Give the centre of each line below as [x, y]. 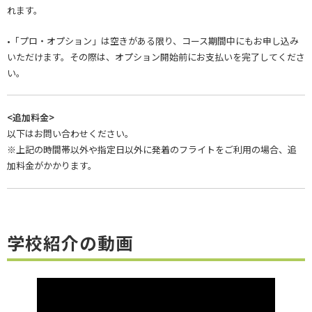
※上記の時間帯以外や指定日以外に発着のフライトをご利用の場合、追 [152, 150]
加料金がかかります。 [52, 166]
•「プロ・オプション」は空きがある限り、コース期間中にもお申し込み [153, 40]
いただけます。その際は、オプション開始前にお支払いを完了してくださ [156, 56]
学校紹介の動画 [70, 243]
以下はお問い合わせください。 [70, 134]
